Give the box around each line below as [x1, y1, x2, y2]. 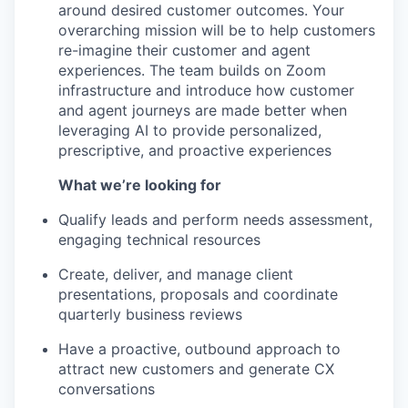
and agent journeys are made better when [58, 101, 347, 119]
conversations [58, 380, 155, 398]
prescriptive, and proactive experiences [58, 141, 331, 159]
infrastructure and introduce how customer [58, 81, 354, 99]
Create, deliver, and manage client [58, 265, 293, 283]
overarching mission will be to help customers [58, 21, 375, 39]
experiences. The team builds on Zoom [58, 61, 326, 79]
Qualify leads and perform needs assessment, [58, 210, 372, 229]
